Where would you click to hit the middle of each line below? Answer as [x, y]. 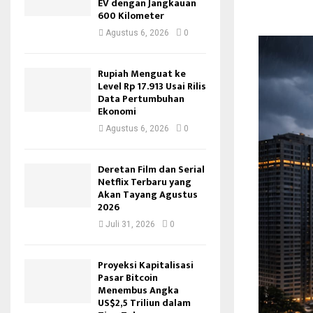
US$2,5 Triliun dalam [144, 303]
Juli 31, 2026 [130, 224]
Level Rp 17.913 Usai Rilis [152, 86]
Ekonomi [117, 111]
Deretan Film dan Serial [151, 169]
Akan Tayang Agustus [148, 195]
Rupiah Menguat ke [142, 74]
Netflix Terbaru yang [145, 182]
